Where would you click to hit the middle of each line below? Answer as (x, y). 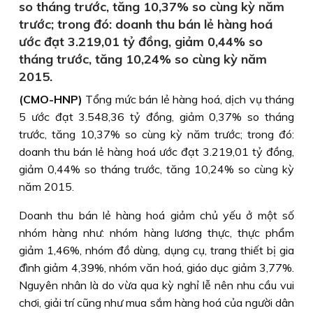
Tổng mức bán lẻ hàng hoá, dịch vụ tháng (188, 99)
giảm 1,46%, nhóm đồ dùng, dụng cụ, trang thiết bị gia (156, 250)
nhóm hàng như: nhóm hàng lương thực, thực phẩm (156, 233)
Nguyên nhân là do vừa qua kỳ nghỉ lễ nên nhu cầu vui (156, 285)
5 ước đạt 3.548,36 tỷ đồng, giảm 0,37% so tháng (156, 117)
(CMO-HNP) (51, 99)
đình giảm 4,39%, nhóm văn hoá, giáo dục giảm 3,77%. (156, 268)
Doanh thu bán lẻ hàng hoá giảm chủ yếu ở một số (156, 215)
